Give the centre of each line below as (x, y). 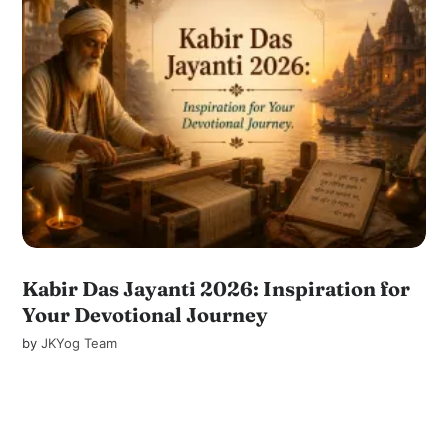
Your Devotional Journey (145, 314)
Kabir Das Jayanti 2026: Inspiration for (216, 288)
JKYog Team (79, 342)
